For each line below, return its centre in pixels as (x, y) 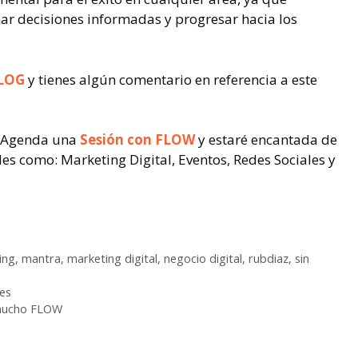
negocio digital (203, 258)
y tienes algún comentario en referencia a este (171, 79)
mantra (41, 258)
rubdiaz (268, 258)
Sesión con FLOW (137, 140)
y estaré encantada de (266, 140)
